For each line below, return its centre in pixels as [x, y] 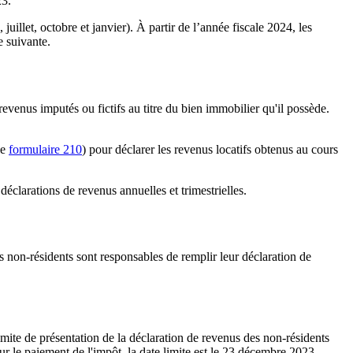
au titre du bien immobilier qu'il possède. [227, 108]
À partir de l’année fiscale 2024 [214, 27]
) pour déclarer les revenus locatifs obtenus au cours [210, 149]
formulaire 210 [45, 149]
